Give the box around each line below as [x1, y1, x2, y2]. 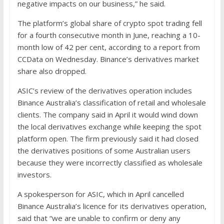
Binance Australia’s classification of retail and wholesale [17, 97, 206, 108]
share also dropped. [17, 66, 86, 76]
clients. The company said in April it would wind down [17, 109, 198, 120]
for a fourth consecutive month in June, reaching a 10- [17, 30, 200, 40]
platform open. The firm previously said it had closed [17, 133, 198, 144]
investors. [17, 169, 51, 180]
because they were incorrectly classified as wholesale [17, 157, 202, 168]
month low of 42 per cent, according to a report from [17, 42, 200, 52]
